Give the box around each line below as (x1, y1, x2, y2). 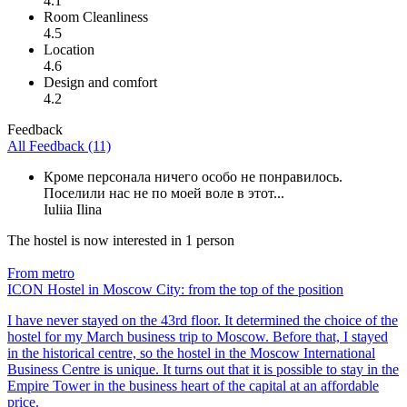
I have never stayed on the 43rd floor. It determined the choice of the (7, 312, 398, 328)
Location (44, 41, 94, 57)
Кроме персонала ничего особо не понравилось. (44, 168, 342, 184)
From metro (7, 264, 74, 281)
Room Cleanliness (44, 8, 148, 25)
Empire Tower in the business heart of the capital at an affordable (7, 377, 379, 393)
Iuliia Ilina (44, 201, 102, 217)
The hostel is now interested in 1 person (7, 232, 234, 248)
